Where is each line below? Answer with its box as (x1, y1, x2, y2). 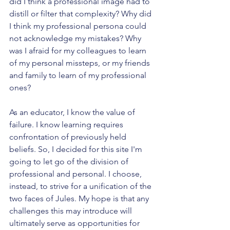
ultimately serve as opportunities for (9, 218, 142, 228)
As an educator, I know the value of (9, 107, 137, 118)
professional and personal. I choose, (9, 169, 144, 179)
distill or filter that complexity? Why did (9, 9, 154, 19)
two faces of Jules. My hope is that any (9, 194, 151, 204)
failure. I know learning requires (9, 120, 125, 130)
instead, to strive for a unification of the (9, 181, 154, 191)
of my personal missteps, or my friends (9, 58, 152, 68)
